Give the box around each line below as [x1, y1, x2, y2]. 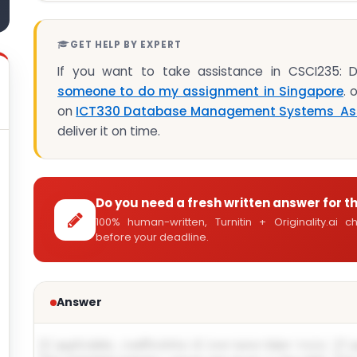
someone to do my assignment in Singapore [57, 83, 343, 100]
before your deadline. [96, 229, 209, 245]
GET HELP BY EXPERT [69, 38, 182, 51]
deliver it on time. [57, 123, 160, 139]
